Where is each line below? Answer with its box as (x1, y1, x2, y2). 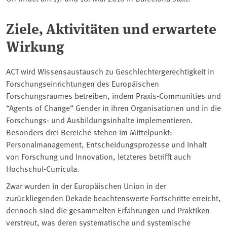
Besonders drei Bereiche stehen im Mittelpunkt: (6, 126, 172, 137)
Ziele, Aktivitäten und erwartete (6, 17, 216, 38)
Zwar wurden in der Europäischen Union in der (6, 179, 166, 191)
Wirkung (6, 35, 64, 56)
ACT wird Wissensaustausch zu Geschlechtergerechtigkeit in (6, 65, 214, 77)
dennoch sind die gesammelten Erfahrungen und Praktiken (6, 204, 210, 215)
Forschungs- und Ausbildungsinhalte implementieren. (6, 113, 193, 125)
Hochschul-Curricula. (6, 162, 80, 174)
